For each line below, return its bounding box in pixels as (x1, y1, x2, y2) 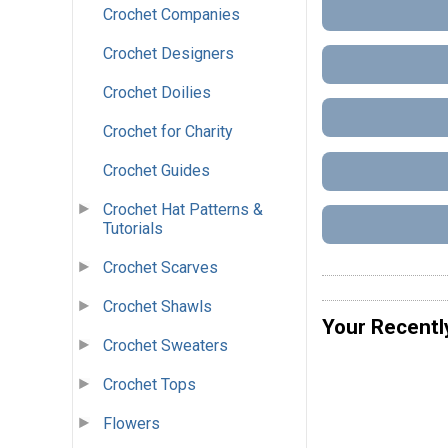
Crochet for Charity (103, 122, 233, 142)
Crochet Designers (103, 44, 234, 64)
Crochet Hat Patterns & (103, 200, 263, 220)
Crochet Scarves (103, 258, 218, 278)
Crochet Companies (103, 5, 240, 25)
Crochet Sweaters (103, 336, 228, 356)
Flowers (103, 414, 160, 434)
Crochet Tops (103, 375, 196, 395)
